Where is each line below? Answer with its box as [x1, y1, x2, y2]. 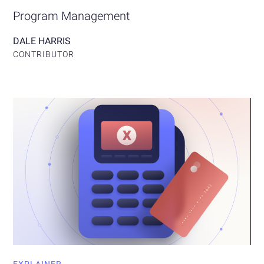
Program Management [13, 9, 130, 24]
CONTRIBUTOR [13, 49, 75, 60]
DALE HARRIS [13, 35, 71, 47]
